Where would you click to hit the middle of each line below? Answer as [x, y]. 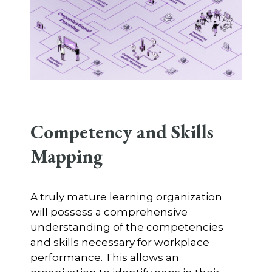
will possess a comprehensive [109, 212]
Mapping [66, 155]
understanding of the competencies [127, 227]
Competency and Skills [122, 131]
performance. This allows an [104, 257]
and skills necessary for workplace [120, 242]
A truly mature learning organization [126, 196]
